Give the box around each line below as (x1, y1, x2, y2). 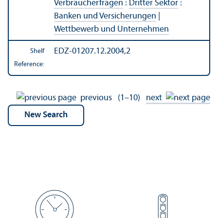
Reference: (14, 61, 44, 69)
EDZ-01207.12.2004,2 (54, 47, 130, 56)
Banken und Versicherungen (54, 12, 156, 21)
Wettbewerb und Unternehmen (54, 25, 169, 35)
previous (76, 93, 116, 103)
